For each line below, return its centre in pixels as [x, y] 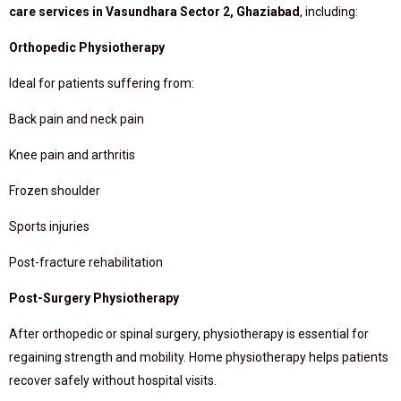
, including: [329, 12]
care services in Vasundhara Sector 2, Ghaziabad [154, 12]
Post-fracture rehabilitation [86, 262]
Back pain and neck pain [77, 119]
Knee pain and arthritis [72, 155]
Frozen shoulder [55, 191]
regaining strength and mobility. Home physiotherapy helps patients [199, 357]
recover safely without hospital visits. [113, 380]
